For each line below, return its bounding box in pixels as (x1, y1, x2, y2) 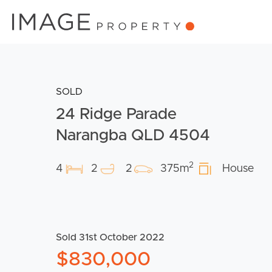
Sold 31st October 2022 (56, 232, 165, 242)
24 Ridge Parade (56, 106, 177, 122)
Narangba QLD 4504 (56, 127, 210, 143)
